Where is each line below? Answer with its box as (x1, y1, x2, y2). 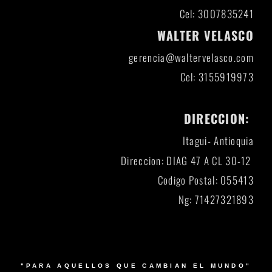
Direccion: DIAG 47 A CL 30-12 (121, 152, 254, 168)
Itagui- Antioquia (182, 133, 254, 149)
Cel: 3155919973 (180, 69, 254, 85)
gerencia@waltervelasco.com (129, 49, 254, 65)
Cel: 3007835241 (179, 5, 254, 21)
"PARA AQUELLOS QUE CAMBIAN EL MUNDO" (20, 262, 252, 269)
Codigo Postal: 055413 (157, 172, 254, 188)
